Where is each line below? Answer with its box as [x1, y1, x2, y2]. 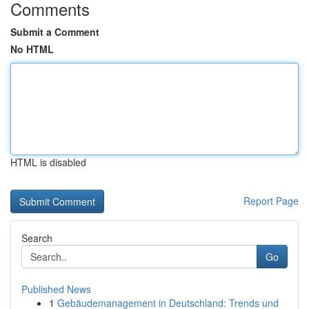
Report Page [243, 194, 299, 208]
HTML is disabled [10, 155, 86, 169]
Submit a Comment [10, 25, 99, 39]
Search [21, 231, 52, 245]
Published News [21, 282, 91, 296]
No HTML [10, 42, 54, 56]
